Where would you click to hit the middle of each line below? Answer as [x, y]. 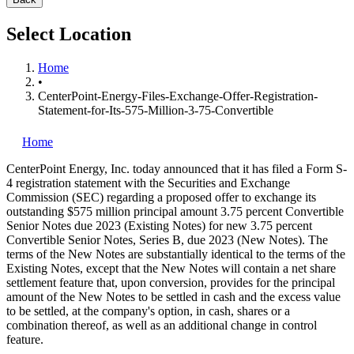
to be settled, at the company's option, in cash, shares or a [148, 311]
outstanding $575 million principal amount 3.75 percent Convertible [175, 211]
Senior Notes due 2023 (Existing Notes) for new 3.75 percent [159, 225]
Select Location [69, 34]
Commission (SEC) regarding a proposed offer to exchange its [161, 197]
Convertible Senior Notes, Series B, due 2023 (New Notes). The [167, 239]
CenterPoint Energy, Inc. [70, 168]
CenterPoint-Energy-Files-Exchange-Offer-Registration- [178, 96]
